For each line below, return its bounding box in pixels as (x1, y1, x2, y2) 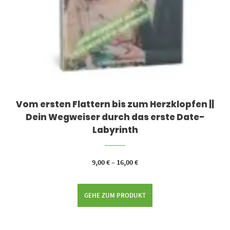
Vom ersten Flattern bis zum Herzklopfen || (16, 98, 214, 111)
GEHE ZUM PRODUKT (84, 191, 146, 199)
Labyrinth (92, 124, 138, 137)
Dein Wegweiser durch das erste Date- (25, 111, 205, 124)
